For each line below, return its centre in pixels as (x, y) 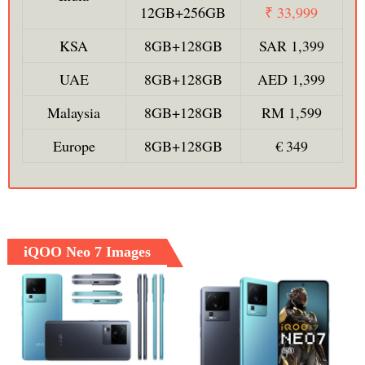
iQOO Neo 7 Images (87, 252)
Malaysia (74, 113)
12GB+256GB (183, 13)
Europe (74, 146)
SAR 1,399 (291, 46)
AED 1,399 (292, 79)
